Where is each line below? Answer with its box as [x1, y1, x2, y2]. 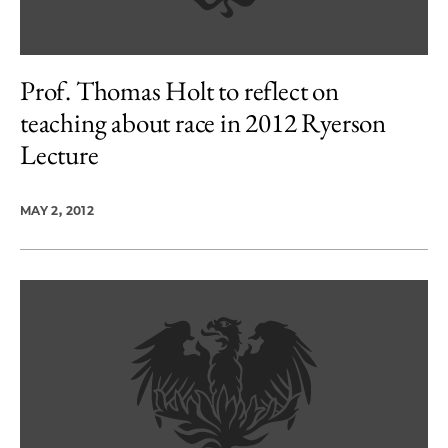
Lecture [20, 137, 99, 172]
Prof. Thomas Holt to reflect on [20, 73, 339, 108]
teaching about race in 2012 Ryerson [20, 105, 386, 140]
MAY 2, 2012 [20, 203, 94, 218]
